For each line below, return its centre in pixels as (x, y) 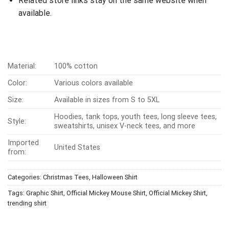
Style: (17, 121)
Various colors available (94, 83)
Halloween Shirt (115, 177)
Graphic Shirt (45, 193)
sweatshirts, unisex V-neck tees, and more (125, 126)
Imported (23, 143)
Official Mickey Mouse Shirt (106, 193)
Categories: (25, 177)
